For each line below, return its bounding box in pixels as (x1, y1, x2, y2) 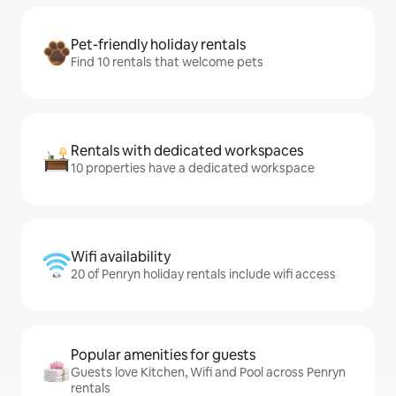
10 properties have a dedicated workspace (71, 160, 315, 176)
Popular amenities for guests (71, 346, 255, 364)
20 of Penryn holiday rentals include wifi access (71, 266, 336, 282)
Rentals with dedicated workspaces (71, 141, 303, 160)
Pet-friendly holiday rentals (71, 35, 246, 54)
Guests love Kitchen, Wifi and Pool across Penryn (71, 364, 346, 380)
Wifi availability (71, 247, 171, 266)
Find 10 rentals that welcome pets (71, 54, 263, 70)
